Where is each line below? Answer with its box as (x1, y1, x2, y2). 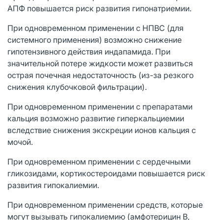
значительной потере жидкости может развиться (7, 58, 193, 68)
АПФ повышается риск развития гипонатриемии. (7, 3, 192, 13)
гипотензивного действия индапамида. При (7, 46, 170, 56)
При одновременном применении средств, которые (7, 199, 203, 210)
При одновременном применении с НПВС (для (7, 23, 184, 33)
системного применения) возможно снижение (7, 34, 182, 45)
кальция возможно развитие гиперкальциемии (7, 113, 184, 123)
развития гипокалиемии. (7, 180, 99, 190)
